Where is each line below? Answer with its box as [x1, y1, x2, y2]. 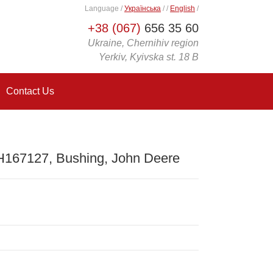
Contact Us [6, 86, 54, 96]
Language [85, 4, 121, 13]
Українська [124, 4, 161, 13]
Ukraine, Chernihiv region [88, 38, 199, 48]
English [170, 4, 195, 13]
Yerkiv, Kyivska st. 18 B [99, 52, 199, 62]
